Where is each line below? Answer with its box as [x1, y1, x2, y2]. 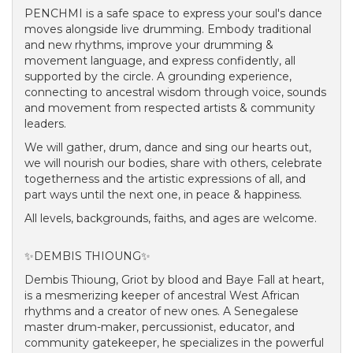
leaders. [24, 117, 69, 131]
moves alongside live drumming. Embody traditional [24, 22, 311, 36]
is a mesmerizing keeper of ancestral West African [24, 288, 299, 303]
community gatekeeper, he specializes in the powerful [24, 336, 324, 350]
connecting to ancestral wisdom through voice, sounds [24, 85, 326, 99]
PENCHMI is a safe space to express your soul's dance [24, 6, 322, 20]
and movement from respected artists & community [24, 101, 315, 115]
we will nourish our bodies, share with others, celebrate [24, 156, 322, 170]
